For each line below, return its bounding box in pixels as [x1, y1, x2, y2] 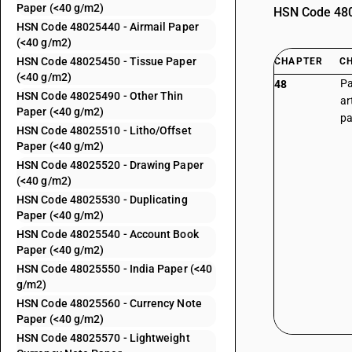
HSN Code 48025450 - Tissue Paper [16, 55, 196, 68]
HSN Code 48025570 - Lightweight [16, 332, 190, 344]
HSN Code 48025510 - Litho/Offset [16, 124, 192, 137]
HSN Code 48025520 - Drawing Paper [16, 159, 203, 171]
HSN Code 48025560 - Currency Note [16, 297, 202, 310]
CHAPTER [274, 56, 324, 67]
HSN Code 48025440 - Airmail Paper [16, 20, 199, 33]
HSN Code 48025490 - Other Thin [16, 90, 184, 102]
